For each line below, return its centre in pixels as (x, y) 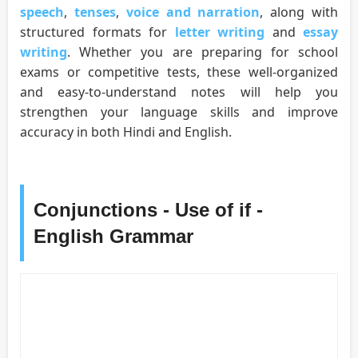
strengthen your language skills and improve (179, 112)
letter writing (219, 32)
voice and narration (193, 12)
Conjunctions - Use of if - (148, 210)
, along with (299, 12)
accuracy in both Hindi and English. (126, 132)
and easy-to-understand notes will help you (179, 92)
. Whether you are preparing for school (203, 52)
